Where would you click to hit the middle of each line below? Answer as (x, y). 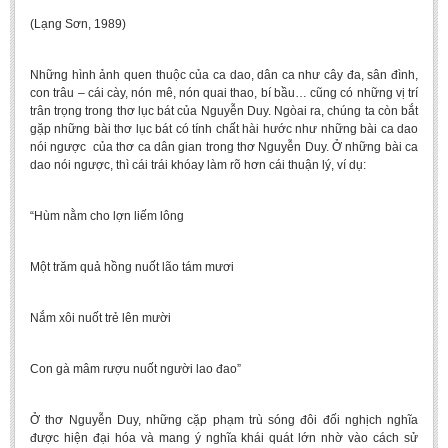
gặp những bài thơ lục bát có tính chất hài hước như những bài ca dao (224, 129)
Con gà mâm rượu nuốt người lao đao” (135, 369)
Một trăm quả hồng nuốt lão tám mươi (132, 267)
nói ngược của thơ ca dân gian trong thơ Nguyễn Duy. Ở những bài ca (224, 147)
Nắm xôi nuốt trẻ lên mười (100, 318)
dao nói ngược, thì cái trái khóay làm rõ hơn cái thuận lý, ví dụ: (198, 165)
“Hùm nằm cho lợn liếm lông (107, 216)
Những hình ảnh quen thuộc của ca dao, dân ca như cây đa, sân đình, (224, 75)
